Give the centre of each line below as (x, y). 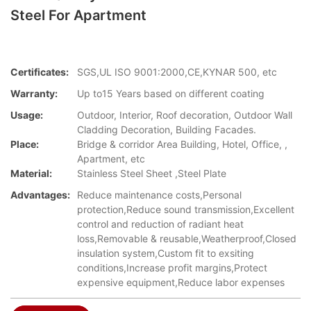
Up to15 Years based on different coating (171, 94)
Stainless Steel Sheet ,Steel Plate (152, 174)
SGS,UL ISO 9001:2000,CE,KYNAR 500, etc (177, 72)
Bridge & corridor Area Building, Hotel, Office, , (182, 144)
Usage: (27, 115)
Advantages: (40, 195)
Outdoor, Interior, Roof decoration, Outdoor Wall (185, 115)
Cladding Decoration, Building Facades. (167, 130)
